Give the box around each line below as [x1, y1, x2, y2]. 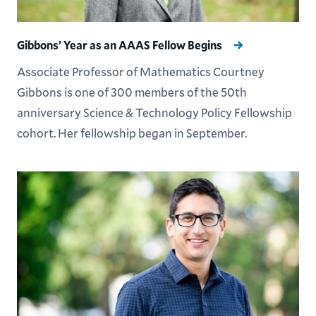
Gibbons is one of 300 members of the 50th [16, 84, 247, 100]
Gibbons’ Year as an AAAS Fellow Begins [16, 37, 224, 52]
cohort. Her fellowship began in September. [16, 125, 247, 141]
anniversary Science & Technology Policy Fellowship [16, 104, 292, 121]
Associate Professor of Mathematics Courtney [16, 63, 265, 80]
